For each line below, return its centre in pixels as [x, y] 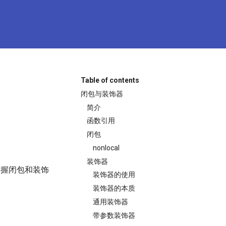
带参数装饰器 [114, 215]
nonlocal [106, 148]
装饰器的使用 [114, 175]
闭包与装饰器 [102, 94]
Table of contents [110, 80]
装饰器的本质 [114, 188]
